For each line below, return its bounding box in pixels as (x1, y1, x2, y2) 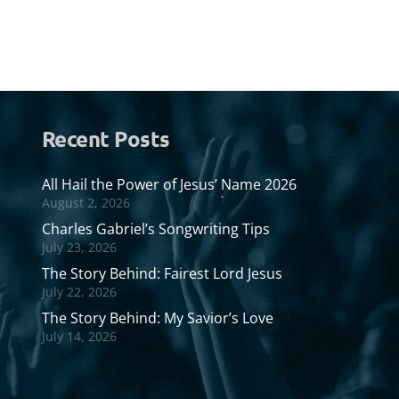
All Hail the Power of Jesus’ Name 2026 (41, 174, 297, 194)
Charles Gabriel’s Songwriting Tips (41, 218, 270, 239)
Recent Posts (41, 124, 170, 152)
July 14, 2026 (41, 327, 117, 345)
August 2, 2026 (41, 193, 130, 211)
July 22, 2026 (41, 282, 117, 300)
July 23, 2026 (41, 238, 117, 256)
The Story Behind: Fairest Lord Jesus (41, 263, 282, 283)
